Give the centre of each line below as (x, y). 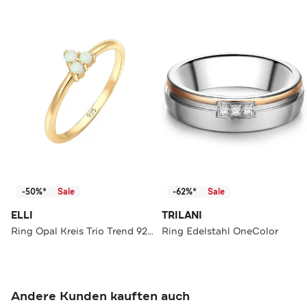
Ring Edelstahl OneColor (220, 231)
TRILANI (182, 215)
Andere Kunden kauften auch (100, 296)
